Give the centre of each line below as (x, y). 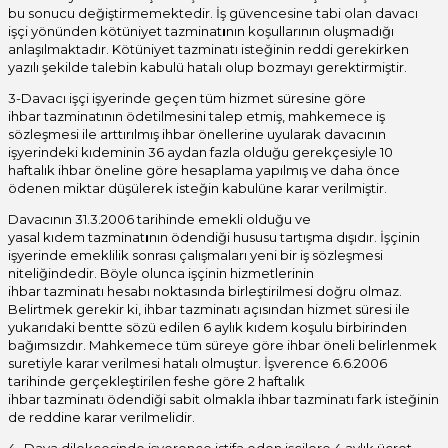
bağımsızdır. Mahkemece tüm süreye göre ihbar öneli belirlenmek (222, 345)
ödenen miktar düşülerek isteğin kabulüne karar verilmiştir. (197, 188)
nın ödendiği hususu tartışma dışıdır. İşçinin (284, 237)
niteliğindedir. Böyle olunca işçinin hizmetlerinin (161, 273)
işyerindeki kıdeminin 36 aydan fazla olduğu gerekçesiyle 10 (200, 152)
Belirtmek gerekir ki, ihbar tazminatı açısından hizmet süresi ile (209, 309)
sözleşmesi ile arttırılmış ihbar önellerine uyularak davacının (197, 134)
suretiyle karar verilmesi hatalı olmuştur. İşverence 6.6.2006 (197, 363)
